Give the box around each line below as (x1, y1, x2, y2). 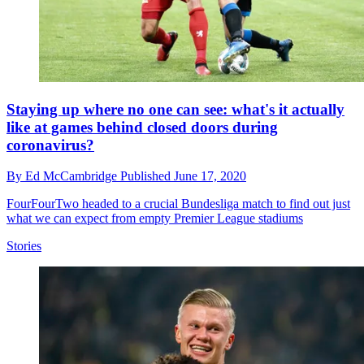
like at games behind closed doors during (6, 118, 278, 136)
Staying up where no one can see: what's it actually (6, 100, 344, 118)
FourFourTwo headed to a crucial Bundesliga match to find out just (6, 197, 350, 211)
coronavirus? (6, 136, 94, 154)
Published (120, 169, 174, 184)
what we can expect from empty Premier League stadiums (6, 211, 303, 226)
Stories (6, 239, 41, 253)
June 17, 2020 (174, 169, 246, 184)
